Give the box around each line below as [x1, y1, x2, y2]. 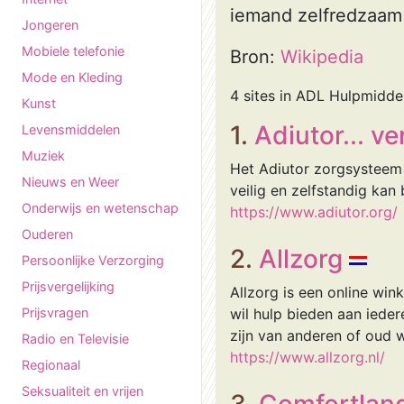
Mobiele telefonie [22, 43, 124, 59]
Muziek [22, 148, 65, 163]
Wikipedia [280, 46, 363, 68]
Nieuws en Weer [22, 174, 119, 189]
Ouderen [22, 226, 73, 242]
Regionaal [22, 357, 80, 372]
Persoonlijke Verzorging [22, 252, 164, 268]
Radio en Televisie [22, 331, 129, 346]
